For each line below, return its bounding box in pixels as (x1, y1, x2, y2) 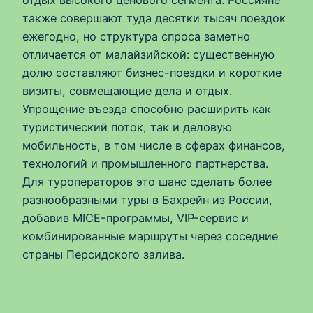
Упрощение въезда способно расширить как (22, 101, 271, 116)
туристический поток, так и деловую (22, 119, 232, 134)
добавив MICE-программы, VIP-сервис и (22, 210, 249, 225)
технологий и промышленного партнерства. (22, 156, 268, 170)
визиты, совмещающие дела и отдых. (22, 83, 232, 98)
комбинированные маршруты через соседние (22, 228, 278, 243)
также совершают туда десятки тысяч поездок (22, 10, 286, 25)
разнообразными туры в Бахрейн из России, (22, 192, 272, 207)
